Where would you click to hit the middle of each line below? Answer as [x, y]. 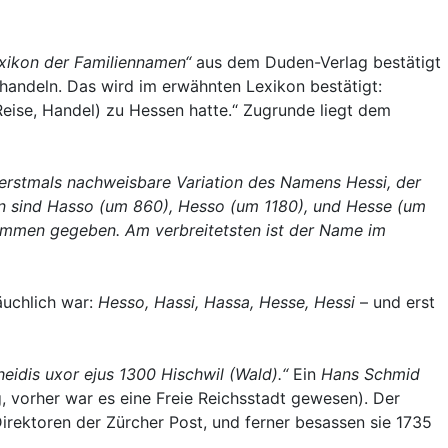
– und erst [395, 301]
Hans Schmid [370, 373]
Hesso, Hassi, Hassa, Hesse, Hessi [226, 301]
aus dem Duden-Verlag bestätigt [316, 61]
